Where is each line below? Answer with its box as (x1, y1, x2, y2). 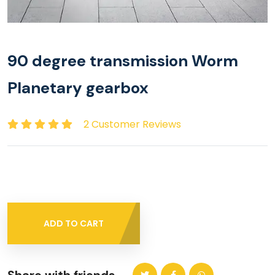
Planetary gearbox (7, 77, 149, 98)
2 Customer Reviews (83, 117, 181, 131)
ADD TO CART (44, 217, 104, 230)
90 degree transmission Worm (7, 50, 238, 71)
